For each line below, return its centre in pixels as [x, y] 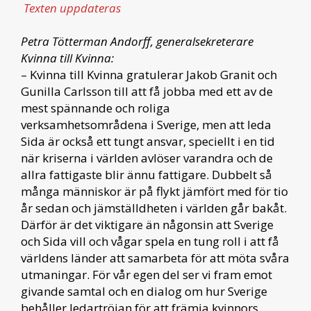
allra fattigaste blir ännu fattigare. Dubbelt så [146, 175]
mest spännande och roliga [95, 108]
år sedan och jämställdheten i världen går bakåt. [154, 208]
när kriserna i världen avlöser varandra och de [147, 158]
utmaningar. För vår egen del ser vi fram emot [146, 275]
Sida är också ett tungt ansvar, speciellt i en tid [148, 142]
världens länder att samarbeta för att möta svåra [155, 258]
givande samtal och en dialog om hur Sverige [144, 292]
